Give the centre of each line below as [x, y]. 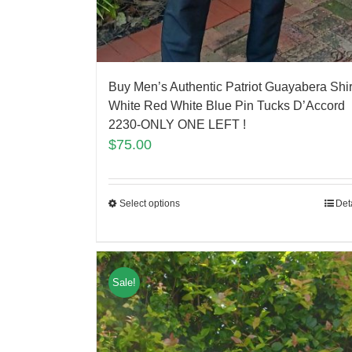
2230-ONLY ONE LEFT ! [177, 124]
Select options [150, 203]
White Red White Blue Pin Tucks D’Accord [227, 105]
